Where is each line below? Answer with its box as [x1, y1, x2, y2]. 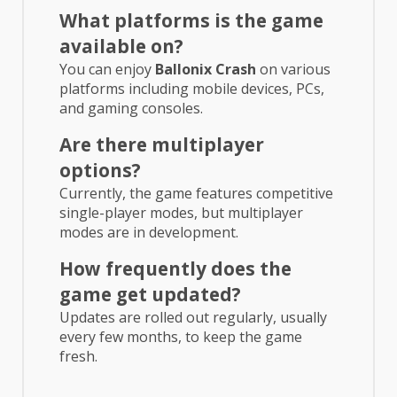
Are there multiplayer [59, 131, 264, 157]
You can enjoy [59, 58, 155, 79]
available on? [59, 33, 183, 58]
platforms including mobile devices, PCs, [59, 78, 324, 98]
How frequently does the [59, 255, 292, 281]
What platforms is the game [59, 7, 323, 33]
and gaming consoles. [59, 97, 203, 118]
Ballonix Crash [155, 58, 256, 79]
